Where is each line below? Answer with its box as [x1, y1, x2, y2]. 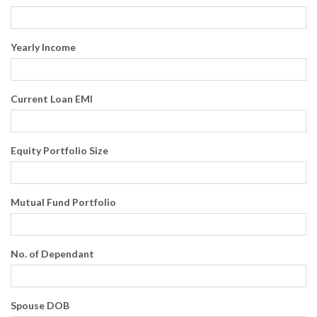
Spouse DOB [11, 299, 69, 311]
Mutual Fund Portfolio [11, 196, 116, 208]
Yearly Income [11, 41, 76, 53]
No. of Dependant [11, 248, 94, 260]
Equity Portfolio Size [11, 144, 108, 156]
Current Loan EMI [11, 93, 93, 105]
